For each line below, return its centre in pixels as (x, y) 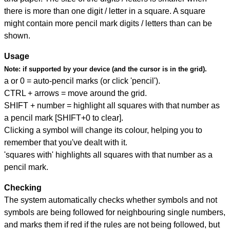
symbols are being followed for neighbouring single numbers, (115, 213)
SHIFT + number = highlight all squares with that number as (112, 106)
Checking (23, 188)
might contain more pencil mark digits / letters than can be (108, 24)
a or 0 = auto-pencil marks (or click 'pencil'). (82, 81)
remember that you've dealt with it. (66, 143)
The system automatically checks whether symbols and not (111, 200)
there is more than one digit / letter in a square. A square (105, 11)
